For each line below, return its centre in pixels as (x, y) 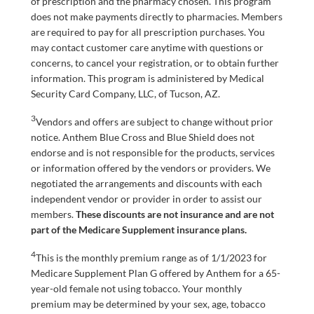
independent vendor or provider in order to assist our (146, 198)
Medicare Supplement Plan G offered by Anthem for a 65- (156, 273)
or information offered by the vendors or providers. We (151, 168)
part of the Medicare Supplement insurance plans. (139, 229)
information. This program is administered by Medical (148, 78)
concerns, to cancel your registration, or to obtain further (155, 63)
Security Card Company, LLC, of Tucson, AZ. (125, 94)
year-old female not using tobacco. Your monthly (136, 288)
